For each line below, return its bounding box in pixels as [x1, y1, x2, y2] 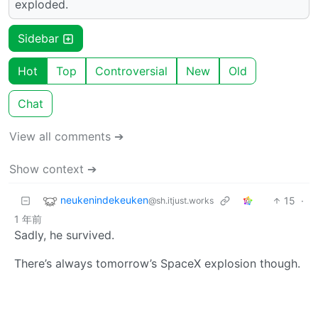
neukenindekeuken [60, 194, 148, 207]
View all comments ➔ [9, 128, 124, 143]
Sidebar [18, 31, 62, 45]
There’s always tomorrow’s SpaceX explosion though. [14, 256, 300, 270]
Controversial [95, 63, 168, 78]
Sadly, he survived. [14, 227, 114, 242]
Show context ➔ [9, 161, 97, 176]
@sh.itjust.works [148, 195, 214, 207]
